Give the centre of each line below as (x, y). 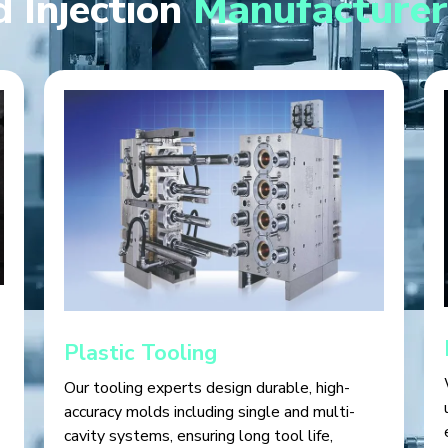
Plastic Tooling (140, 353)
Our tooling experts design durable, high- (207, 388)
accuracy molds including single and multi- (209, 412)
